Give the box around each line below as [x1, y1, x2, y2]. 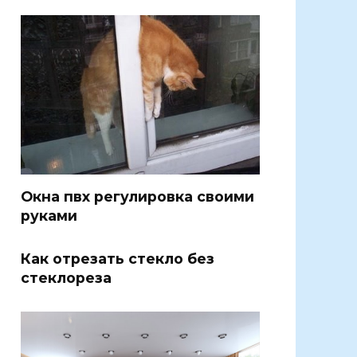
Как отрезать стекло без [21, 250, 214, 268]
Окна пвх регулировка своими [21, 188, 254, 206]
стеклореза [21, 269, 112, 287]
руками [21, 207, 77, 225]
